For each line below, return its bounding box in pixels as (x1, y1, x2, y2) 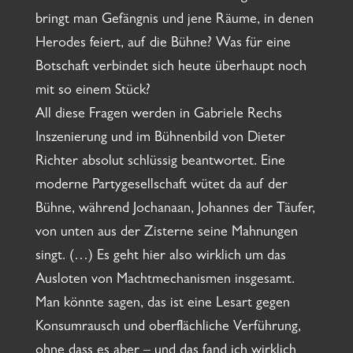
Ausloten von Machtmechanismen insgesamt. (35, 273, 295, 288)
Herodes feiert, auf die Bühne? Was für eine (35, 37, 291, 52)
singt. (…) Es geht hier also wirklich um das (35, 250, 286, 265)
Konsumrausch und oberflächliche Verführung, (35, 321, 301, 336)
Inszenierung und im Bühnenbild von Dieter (35, 132, 285, 147)
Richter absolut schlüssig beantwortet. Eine (35, 155, 285, 170)
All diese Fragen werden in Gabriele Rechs (35, 108, 282, 123)
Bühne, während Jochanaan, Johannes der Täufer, (35, 203, 315, 217)
